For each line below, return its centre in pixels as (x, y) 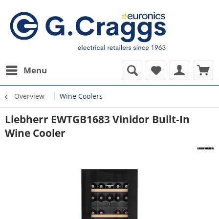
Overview (29, 96)
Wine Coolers (81, 96)
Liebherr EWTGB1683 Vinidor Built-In (97, 119)
